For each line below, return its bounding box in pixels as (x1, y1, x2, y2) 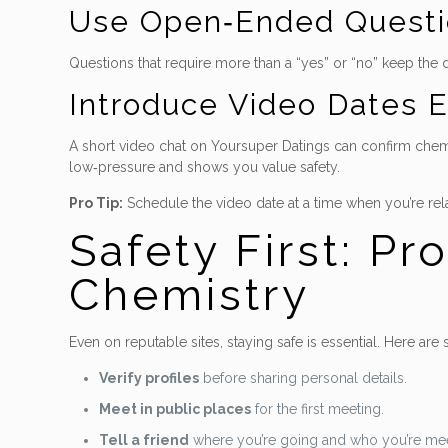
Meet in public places (99, 401, 252, 417)
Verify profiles (99, 370, 200, 386)
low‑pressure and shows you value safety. (69, 159, 341, 175)
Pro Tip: (69, 195, 124, 211)
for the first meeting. (251, 401, 385, 417)
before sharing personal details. (199, 370, 408, 386)
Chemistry (69, 269, 311, 320)
